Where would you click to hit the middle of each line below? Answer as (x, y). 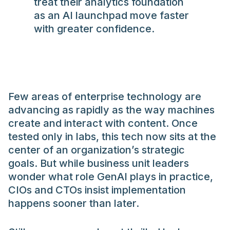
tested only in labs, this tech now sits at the (112, 137)
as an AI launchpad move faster (111, 16)
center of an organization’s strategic (97, 150)
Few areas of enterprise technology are (105, 97)
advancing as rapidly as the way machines (111, 110)
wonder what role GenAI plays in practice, (111, 177)
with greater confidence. (95, 29)
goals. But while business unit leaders (99, 164)
